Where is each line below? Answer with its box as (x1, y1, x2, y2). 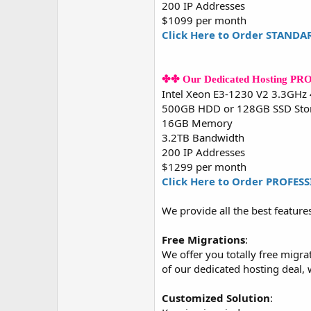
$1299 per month (162, 160, 246, 174)
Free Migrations (162, 233, 245, 246)
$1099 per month (162, 13, 246, 27)
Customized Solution (162, 291, 270, 305)
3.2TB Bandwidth (162, 131, 244, 144)
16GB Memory (162, 116, 233, 130)
